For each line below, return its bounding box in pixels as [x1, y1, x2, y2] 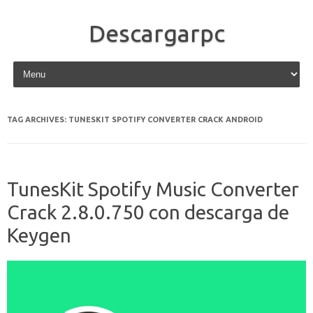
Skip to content [10, 58, 76, 69]
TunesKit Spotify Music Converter [7, 178, 299, 200]
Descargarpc [88, 20, 225, 46]
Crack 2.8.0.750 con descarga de [7, 201, 289, 223]
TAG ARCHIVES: [7, 115, 68, 124]
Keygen [7, 224, 71, 246]
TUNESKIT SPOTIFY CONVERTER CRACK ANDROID [68, 115, 263, 124]
